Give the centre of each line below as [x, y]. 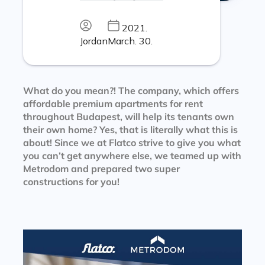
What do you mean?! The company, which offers [131, 91]
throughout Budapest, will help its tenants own [128, 117]
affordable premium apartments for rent [113, 104]
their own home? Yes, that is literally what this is [130, 130]
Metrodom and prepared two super [101, 169]
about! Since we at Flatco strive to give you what [132, 143]
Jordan [93, 41]
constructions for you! [71, 182]
